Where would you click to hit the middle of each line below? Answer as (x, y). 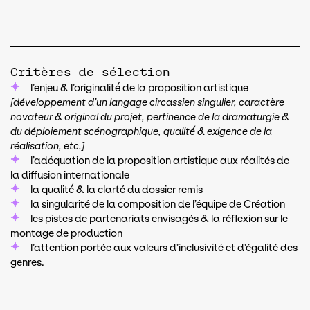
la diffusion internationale (70, 175)
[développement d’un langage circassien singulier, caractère (147, 103)
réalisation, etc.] (47, 146)
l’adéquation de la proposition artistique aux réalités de (160, 161)
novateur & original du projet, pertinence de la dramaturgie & (150, 117)
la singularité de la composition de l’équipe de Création (158, 204)
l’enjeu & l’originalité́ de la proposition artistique (139, 88)
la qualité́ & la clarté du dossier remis (117, 190)
